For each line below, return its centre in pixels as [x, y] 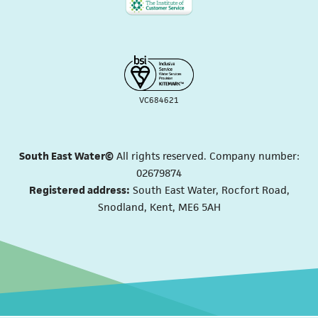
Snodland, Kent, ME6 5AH [159, 207]
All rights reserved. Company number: [206, 155]
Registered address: [79, 190]
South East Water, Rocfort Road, [209, 190]
